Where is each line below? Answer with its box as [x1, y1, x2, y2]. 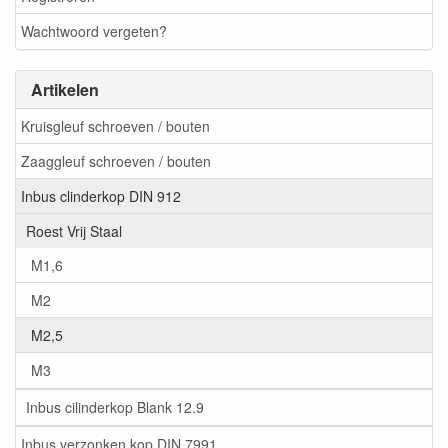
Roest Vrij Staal [26, 221, 122, 242]
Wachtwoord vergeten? [21, 21, 167, 42]
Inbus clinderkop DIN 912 [21, 186, 181, 207]
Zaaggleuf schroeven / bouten [21, 151, 211, 172]
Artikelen [31, 77, 99, 101]
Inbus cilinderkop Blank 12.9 [26, 397, 204, 418]
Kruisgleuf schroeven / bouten [21, 116, 210, 137]
